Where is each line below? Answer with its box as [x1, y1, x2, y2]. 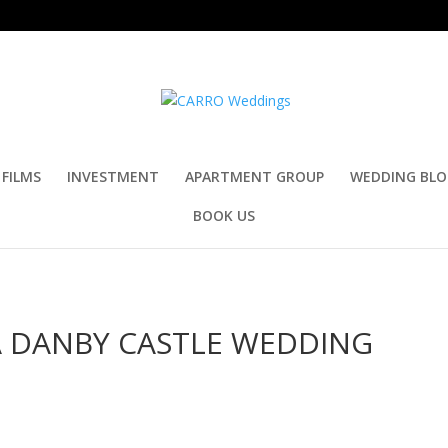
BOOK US [193, 206, 255, 225]
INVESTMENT [67, 167, 159, 186]
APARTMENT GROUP [185, 167, 324, 186]
